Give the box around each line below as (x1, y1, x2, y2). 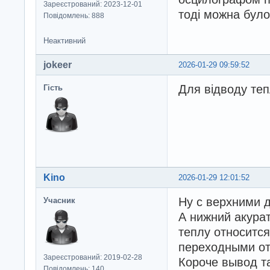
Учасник (43, 196, 75, 206)
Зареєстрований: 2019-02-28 (43, 253, 142, 262)
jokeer (43, 60, 72, 71)
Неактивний (43, 36, 86, 46)
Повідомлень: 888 (43, 11, 104, 20)
